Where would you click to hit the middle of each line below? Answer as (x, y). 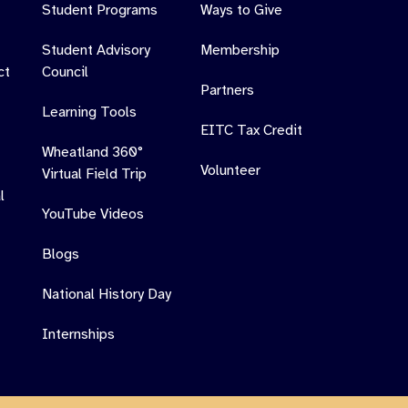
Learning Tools (90, 112)
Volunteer (231, 170)
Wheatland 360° (93, 152)
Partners (228, 90)
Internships (79, 334)
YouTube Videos (93, 214)
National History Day (107, 294)
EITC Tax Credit (252, 130)
